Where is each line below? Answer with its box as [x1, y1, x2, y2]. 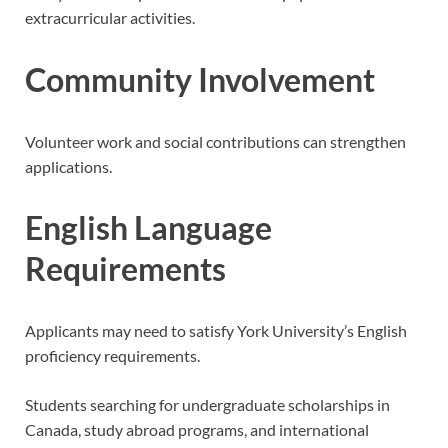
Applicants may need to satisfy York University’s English [25, 321, 407, 341]
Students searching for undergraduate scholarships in [25, 395, 390, 415]
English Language [25, 208, 272, 248]
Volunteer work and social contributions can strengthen [25, 131, 406, 151]
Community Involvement [25, 59, 375, 99]
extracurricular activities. [25, 7, 195, 27]
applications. [25, 156, 112, 176]
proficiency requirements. [25, 346, 200, 366]
